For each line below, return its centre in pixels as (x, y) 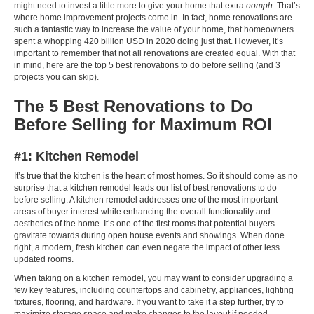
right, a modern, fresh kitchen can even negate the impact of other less (147, 248)
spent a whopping (49, 42)
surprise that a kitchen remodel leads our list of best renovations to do (145, 188)
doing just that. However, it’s (229, 42)
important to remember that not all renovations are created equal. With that (155, 54)
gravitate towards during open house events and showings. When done (149, 236)
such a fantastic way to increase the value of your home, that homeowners (154, 30)
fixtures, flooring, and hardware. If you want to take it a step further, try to (149, 302)
